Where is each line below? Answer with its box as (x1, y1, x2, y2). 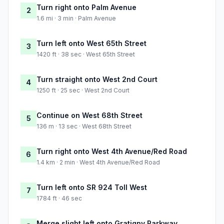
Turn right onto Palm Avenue (36, 3, 136, 12)
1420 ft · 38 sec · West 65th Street (36, 50, 135, 58)
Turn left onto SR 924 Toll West (36, 183, 147, 192)
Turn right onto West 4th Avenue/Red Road (36, 147, 187, 156)
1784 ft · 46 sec (36, 194, 82, 202)
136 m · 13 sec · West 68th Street (36, 122, 131, 130)
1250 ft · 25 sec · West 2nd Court (36, 86, 129, 94)
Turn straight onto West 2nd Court (36, 75, 157, 84)
